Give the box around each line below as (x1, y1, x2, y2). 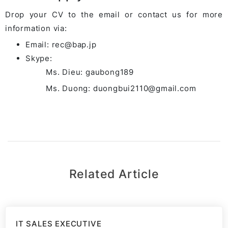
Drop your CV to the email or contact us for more (5, 10, 223, 19)
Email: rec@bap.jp (25, 40, 97, 49)
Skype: (25, 53, 52, 63)
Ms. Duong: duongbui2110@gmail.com (46, 83, 196, 93)
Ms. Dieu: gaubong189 (46, 67, 134, 77)
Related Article (69, 167, 159, 181)
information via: (5, 23, 67, 33)
